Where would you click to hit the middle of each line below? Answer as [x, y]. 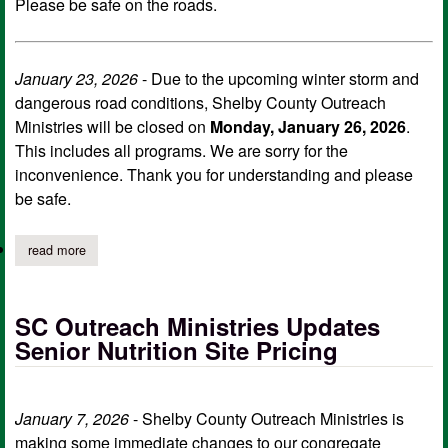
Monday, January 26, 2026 [308, 127]
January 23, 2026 [76, 79]
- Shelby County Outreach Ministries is [266, 418]
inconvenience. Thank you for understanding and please [214, 175]
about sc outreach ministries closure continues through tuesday [263, 250]
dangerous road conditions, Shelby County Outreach [200, 103]
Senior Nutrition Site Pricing [176, 349]
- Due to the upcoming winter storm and [278, 79]
